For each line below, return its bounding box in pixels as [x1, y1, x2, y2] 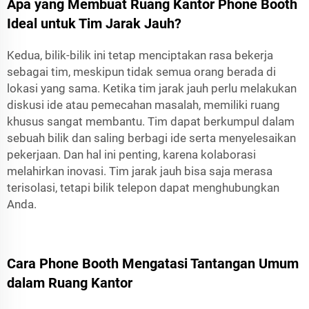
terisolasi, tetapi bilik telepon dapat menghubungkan [7, 181, 279, 195]
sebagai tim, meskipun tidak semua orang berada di [7, 65, 276, 79]
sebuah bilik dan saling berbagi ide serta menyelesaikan [7, 131, 296, 145]
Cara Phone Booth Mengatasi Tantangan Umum [7, 255, 299, 272]
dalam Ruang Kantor [7, 275, 132, 291]
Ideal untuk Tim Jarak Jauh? [7, 15, 181, 32]
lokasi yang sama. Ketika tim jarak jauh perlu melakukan [7, 81, 297, 95]
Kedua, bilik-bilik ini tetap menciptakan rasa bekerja [7, 48, 273, 62]
